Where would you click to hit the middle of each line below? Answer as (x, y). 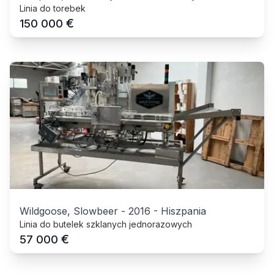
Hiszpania (183, 211)
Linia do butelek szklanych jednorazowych (106, 224)
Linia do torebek (53, 8)
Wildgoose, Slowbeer (69, 211)
